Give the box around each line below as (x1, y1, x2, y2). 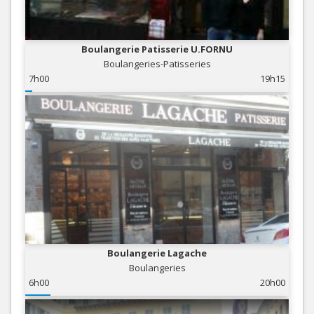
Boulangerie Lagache (107, 246, 207, 259)
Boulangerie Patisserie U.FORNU (81, 43, 233, 56)
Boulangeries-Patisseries (103, 57, 211, 71)
